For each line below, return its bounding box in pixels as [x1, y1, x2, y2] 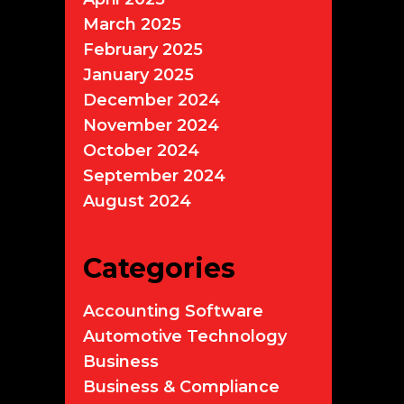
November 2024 [83, 115, 219, 135]
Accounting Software [83, 300, 263, 321]
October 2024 [83, 140, 199, 161]
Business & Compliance [83, 376, 280, 397]
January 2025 [83, 64, 194, 85]
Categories [83, 251, 235, 285]
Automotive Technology [83, 326, 287, 346]
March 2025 [83, 14, 181, 34]
